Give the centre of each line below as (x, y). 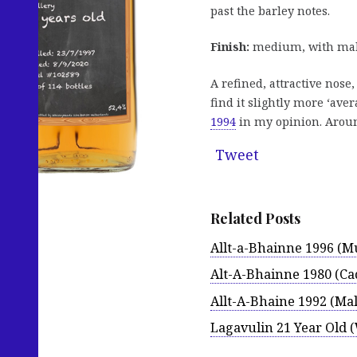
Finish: (230, 47)
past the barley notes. (270, 10)
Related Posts (255, 219)
